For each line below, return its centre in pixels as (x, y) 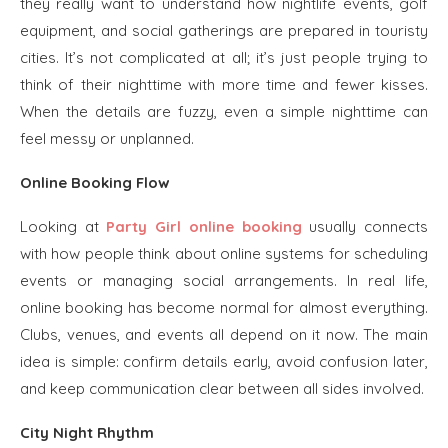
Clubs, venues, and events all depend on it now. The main (224, 334)
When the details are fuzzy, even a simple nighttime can (224, 111)
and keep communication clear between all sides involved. (222, 388)
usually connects (365, 226)
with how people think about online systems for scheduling (224, 253)
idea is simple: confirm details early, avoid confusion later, (224, 361)
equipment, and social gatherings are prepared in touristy (224, 30)
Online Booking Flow (95, 182)
